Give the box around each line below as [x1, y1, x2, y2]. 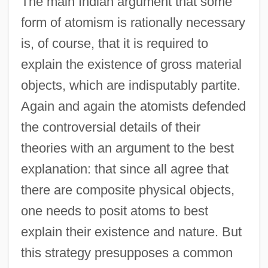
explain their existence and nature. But [20, 224, 242, 239]
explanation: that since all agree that [20, 161, 229, 176]
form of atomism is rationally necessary [20, 14, 245, 30]
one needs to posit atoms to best [20, 203, 208, 218]
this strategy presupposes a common [20, 245, 233, 260]
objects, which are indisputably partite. [20, 77, 240, 93]
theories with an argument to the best [20, 140, 234, 156]
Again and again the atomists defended [20, 98, 246, 114]
